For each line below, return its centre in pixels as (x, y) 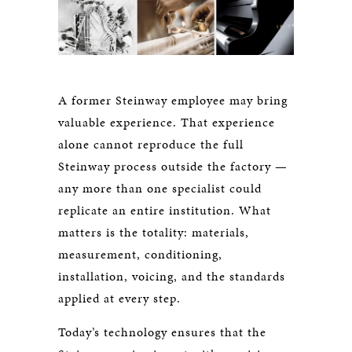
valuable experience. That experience (167, 122)
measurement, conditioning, (140, 254)
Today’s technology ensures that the (162, 332)
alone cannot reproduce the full (151, 144)
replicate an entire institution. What (165, 210)
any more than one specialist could (160, 188)
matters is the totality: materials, (154, 232)
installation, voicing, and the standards (172, 276)
